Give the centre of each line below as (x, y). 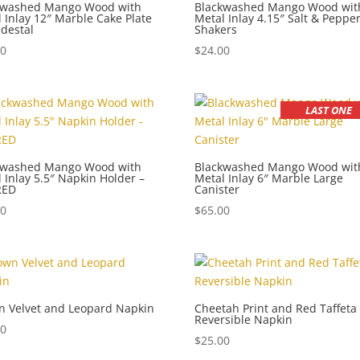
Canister (217, 189)
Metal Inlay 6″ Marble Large (269, 178)
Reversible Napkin (244, 319)
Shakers (216, 29)
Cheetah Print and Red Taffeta (276, 308)
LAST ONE (329, 110)
